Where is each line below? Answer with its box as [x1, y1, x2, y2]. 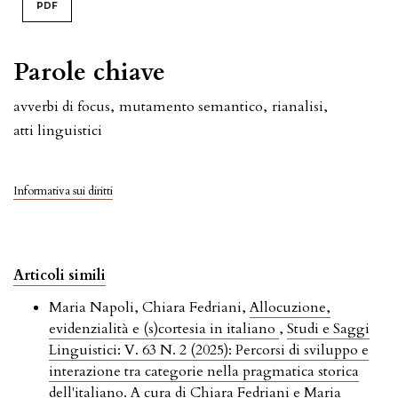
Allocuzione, [250, 297, 330, 317]
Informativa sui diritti [13, 182, 113, 199]
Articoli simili [13, 265, 106, 285]
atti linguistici [13, 120, 102, 140]
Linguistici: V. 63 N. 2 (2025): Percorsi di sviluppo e [49, 339, 369, 360]
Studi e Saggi [287, 318, 370, 338]
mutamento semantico [119, 96, 263, 116]
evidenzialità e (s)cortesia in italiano [49, 318, 279, 338]
